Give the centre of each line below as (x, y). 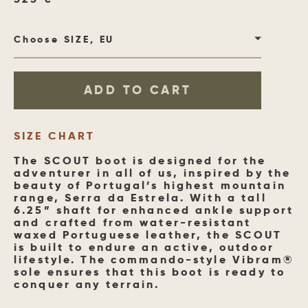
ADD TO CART (137, 90)
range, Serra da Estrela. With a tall (140, 198)
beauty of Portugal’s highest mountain (150, 186)
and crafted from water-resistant (133, 223)
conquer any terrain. (87, 285)
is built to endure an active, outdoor (144, 247)
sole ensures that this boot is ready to (150, 272)
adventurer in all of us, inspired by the (153, 173)
